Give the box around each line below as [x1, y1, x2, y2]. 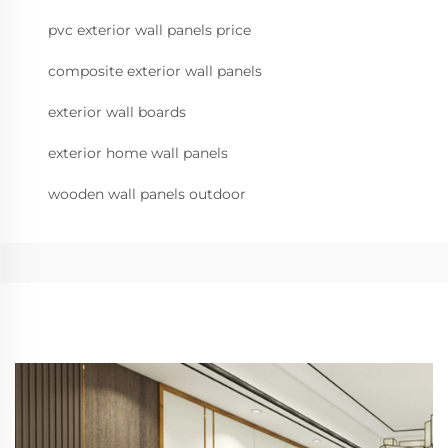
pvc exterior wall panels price [48, 21, 251, 39]
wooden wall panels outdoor [48, 185, 246, 203]
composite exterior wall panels [48, 62, 262, 80]
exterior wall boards [48, 103, 186, 121]
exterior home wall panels [48, 144, 228, 162]
